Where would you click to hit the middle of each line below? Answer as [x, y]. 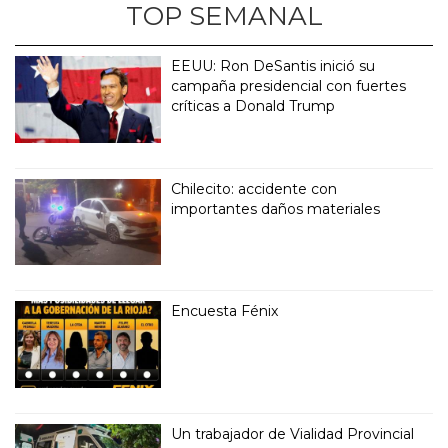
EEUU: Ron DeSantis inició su [273, 65]
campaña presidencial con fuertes [289, 85]
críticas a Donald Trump [253, 105]
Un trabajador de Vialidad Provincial [293, 434]
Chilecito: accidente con [254, 188]
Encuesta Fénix [225, 311]
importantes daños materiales [276, 208]
